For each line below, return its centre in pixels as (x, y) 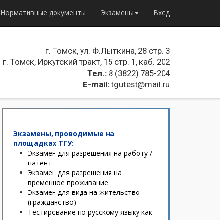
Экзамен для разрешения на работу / (90, 153)
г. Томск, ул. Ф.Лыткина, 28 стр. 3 (108, 51)
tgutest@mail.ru (139, 84)
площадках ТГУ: (43, 143)
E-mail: (96, 84)
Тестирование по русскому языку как (90, 212)
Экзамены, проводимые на (64, 133)
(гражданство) (52, 202)
